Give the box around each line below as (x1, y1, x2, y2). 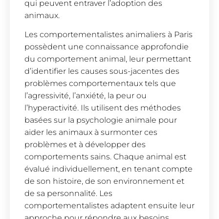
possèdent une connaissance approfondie (24, 42, 189, 52)
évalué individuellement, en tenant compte (24, 164, 193, 174)
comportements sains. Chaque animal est (24, 152, 186, 162)
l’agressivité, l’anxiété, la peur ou (24, 91, 147, 101)
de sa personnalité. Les (24, 189, 112, 198)
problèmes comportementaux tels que (24, 79, 176, 88)
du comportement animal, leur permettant (24, 54, 191, 64)
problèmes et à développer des (24, 140, 146, 150)
